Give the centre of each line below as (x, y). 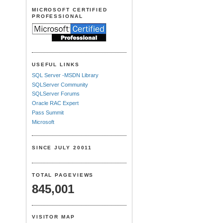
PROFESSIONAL (57, 16)
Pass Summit (48, 112)
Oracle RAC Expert (55, 103)
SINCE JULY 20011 (62, 148)
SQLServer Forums (56, 94)
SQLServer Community (60, 84)
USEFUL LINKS (56, 64)
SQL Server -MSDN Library (65, 75)
